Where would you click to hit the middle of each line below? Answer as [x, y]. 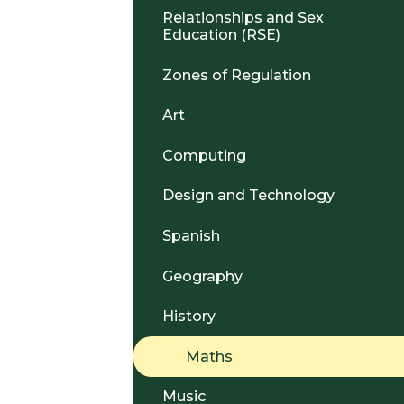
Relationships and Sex [243, 17]
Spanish [191, 235]
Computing [204, 155]
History [189, 317]
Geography [202, 276]
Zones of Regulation [237, 75]
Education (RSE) [221, 34]
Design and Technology [248, 196]
